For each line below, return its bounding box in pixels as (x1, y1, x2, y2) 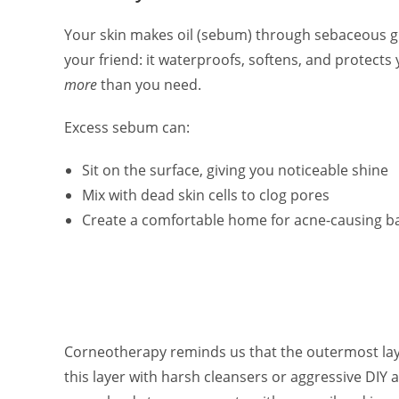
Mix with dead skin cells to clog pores (82, 185, 330, 205)
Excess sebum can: (64, 118, 190, 137)
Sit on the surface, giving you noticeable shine (82, 160, 388, 180)
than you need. (97, 75, 201, 94)
